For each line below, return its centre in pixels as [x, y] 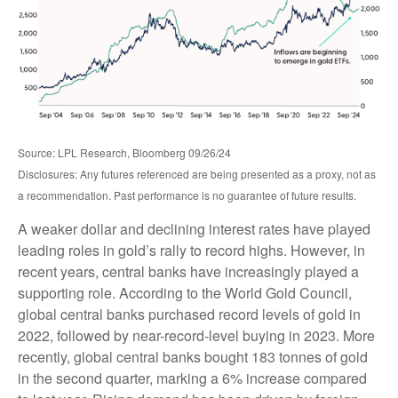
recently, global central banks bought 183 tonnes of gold [193, 357]
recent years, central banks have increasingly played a [188, 272]
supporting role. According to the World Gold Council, [185, 293]
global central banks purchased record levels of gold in [189, 314]
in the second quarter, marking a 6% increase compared [192, 378]
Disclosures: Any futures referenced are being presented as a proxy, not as [197, 174]
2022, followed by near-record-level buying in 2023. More [196, 336]
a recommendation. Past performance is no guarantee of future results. [187, 195]
